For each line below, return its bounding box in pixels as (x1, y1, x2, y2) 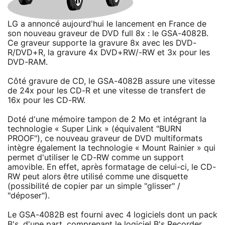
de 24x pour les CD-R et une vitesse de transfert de (8, 86, 205, 95)
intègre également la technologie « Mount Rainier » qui (8, 144, 215, 152)
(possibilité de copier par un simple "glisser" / (8, 182, 180, 190)
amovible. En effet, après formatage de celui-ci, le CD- (8, 163, 216, 171)
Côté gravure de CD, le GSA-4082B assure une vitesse (8, 77, 215, 85)
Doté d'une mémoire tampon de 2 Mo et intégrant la (8, 115, 206, 124)
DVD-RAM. (8, 58, 48, 66)
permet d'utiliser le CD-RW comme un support (8, 153, 184, 162)
